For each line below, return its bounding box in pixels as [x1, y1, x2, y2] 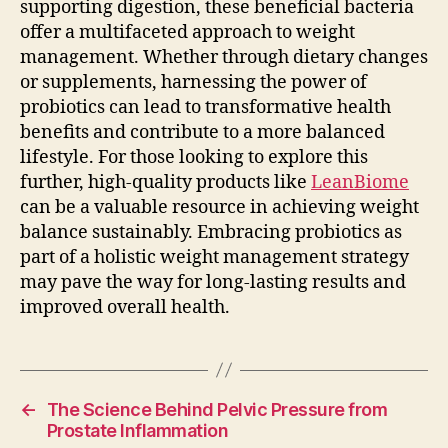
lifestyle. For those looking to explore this [20, 145, 368, 169]
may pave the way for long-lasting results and [20, 270, 406, 294]
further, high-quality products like [20, 170, 311, 194]
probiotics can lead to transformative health [20, 95, 391, 119]
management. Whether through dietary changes [20, 45, 428, 69]
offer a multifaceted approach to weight [20, 20, 355, 44]
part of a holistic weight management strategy [20, 245, 409, 269]
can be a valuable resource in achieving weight [20, 195, 419, 219]
